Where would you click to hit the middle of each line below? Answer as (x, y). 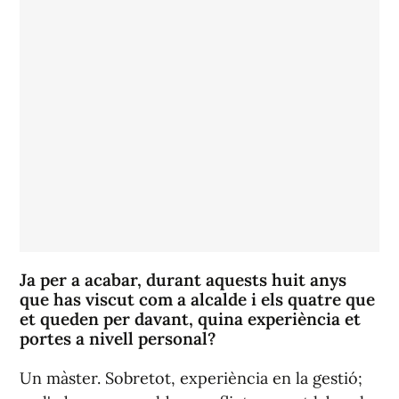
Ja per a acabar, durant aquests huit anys (183, 279)
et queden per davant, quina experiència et (190, 318)
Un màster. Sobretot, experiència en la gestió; (191, 378)
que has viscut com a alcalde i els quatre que (197, 299)
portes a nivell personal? (118, 338)
